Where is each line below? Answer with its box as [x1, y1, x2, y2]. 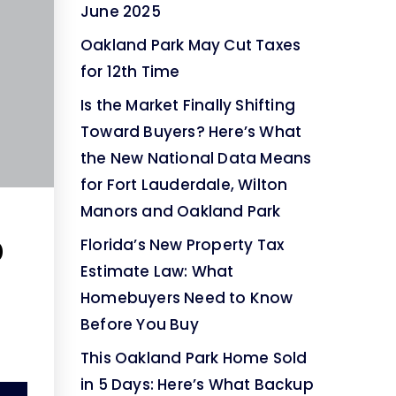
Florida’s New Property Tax [80, 233, 285, 255]
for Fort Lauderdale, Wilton [80, 173, 288, 195]
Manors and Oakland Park [80, 200, 281, 222]
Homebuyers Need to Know [80, 286, 293, 308]
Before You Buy [80, 313, 199, 335]
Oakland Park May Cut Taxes [80, 34, 301, 56]
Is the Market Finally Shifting [80, 94, 295, 116]
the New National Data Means [80, 147, 312, 169]
